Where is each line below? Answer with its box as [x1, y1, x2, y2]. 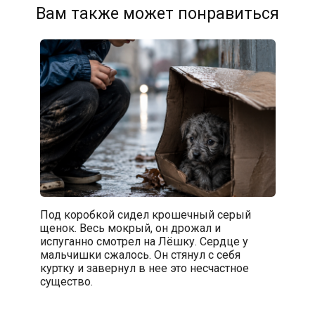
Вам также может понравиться [36, 4, 279, 24]
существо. [39, 274, 93, 288]
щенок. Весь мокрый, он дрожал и [39, 221, 221, 235]
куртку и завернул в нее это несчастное [39, 261, 249, 275]
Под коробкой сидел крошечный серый [39, 207, 251, 221]
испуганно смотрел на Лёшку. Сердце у [39, 234, 248, 248]
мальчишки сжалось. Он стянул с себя [39, 247, 240, 262]
